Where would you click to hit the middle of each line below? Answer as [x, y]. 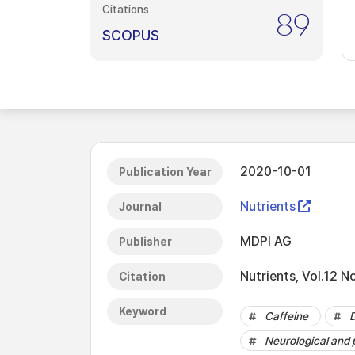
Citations [126, 10]
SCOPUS [131, 35]
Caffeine [286, 316]
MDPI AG [266, 241]
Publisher [145, 242]
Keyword [143, 311]
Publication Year [165, 172]
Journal [140, 207]
